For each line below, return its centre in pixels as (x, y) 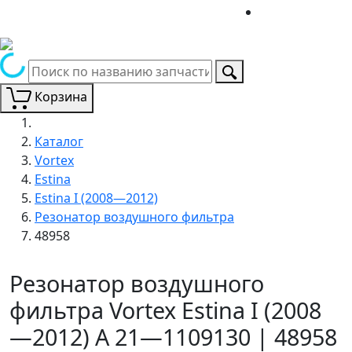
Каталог (59, 141)
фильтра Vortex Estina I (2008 (165, 310)
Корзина (61, 97)
